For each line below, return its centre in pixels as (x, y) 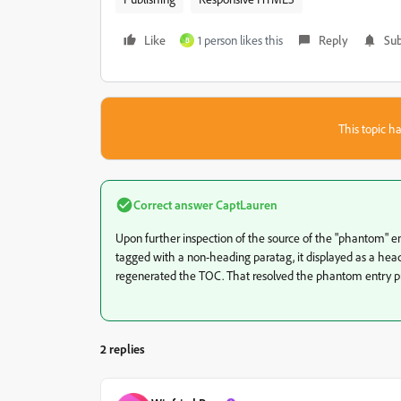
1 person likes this (240, 40)
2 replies (123, 349)
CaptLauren (245, 205)
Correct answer (173, 205)
